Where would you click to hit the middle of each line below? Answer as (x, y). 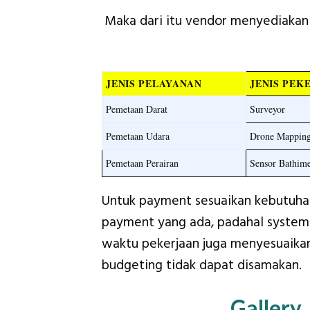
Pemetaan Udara (138, 136)
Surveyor (268, 109)
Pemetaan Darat (137, 109)
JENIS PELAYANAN (154, 83)
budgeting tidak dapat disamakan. (202, 266)
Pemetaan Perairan (143, 163)
